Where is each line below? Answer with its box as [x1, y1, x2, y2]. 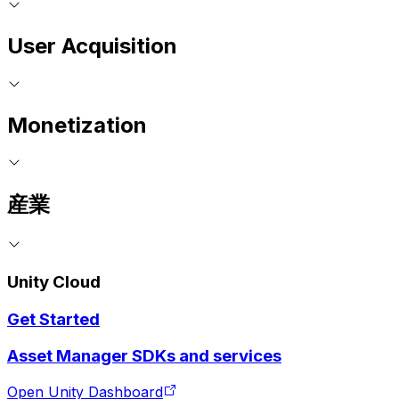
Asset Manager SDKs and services [7, 346, 281, 367]
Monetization [7, 111, 147, 138]
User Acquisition [7, 32, 177, 59]
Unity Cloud [7, 271, 101, 292]
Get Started [7, 308, 100, 330]
